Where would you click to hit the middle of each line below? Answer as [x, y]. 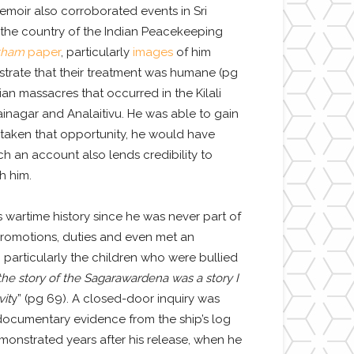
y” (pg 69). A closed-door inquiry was [115, 299]
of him [192, 53]
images [153, 53]
